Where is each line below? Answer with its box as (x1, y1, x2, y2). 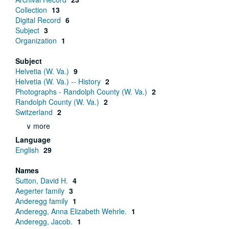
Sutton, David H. (15, 175, 70, 186)
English (15, 145, 41, 155)
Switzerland (15, 107, 55, 117)
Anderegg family (15, 196, 70, 206)
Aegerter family (15, 186, 66, 196)
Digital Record (15, 15, 63, 25)
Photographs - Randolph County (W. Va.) (15, 86, 149, 97)
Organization (15, 35, 59, 45)
